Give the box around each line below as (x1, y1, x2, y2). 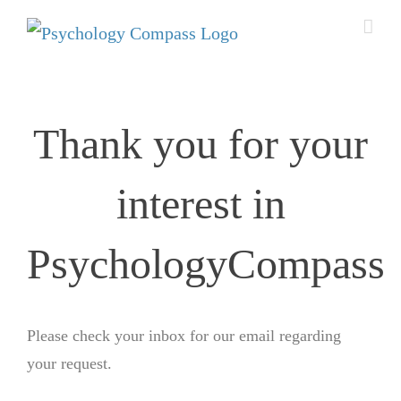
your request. (27, 354, 112, 373)
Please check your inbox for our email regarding (27, 327, 341, 346)
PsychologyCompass (27, 240, 385, 288)
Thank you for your (33, 120, 368, 168)
